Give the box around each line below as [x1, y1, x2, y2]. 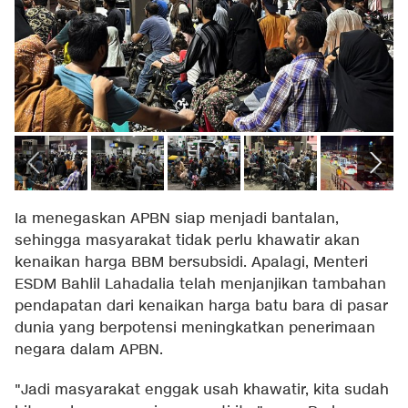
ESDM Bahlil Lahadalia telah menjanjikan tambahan [15, 274, 386, 294]
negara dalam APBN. [15, 340, 163, 360]
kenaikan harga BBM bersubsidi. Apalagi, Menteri [15, 252, 368, 272]
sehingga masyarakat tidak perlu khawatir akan [15, 230, 360, 250]
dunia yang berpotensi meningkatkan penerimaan [15, 318, 375, 338]
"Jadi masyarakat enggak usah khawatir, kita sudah [15, 380, 389, 400]
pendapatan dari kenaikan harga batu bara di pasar [15, 296, 388, 316]
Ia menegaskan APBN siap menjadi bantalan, [15, 209, 339, 229]
